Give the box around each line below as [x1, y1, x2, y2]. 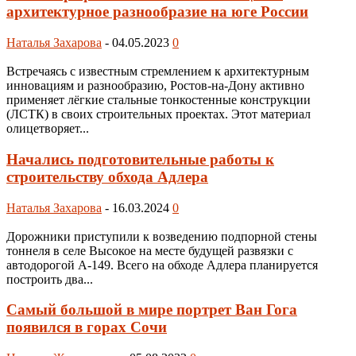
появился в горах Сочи [6, 319, 167, 336]
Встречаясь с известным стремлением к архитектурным [6, 64, 309, 79]
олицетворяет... [6, 122, 89, 136]
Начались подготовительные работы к [6, 150, 274, 168]
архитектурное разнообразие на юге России [6, 3, 308, 21]
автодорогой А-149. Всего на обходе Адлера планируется [6, 257, 318, 272]
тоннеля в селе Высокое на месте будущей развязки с [6, 243, 293, 257]
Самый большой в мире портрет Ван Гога [6, 301, 297, 319]
